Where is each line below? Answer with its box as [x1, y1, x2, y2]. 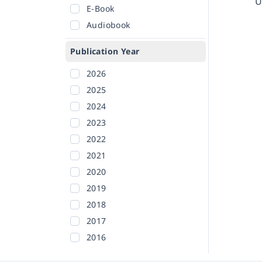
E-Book [87, 3, 115, 15]
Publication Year [70, 46, 140, 57]
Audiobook [87, 19, 130, 31]
